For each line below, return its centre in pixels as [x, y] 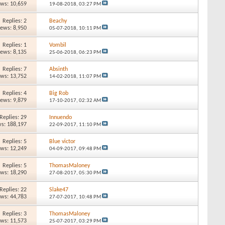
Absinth [58, 69]
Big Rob [59, 93]
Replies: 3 [15, 214]
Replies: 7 [15, 69]
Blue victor [62, 141]
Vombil [58, 45]
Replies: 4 [15, 93]
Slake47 [59, 190]
